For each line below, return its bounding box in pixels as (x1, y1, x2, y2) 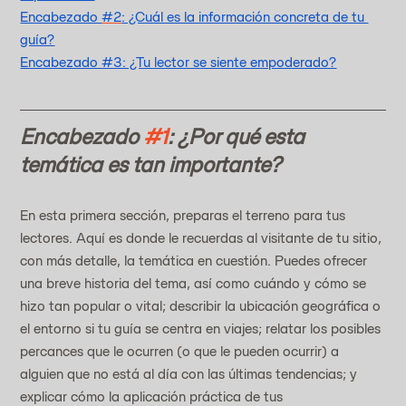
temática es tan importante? (20, 150, 282, 178)
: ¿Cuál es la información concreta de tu (121, 7, 369, 25)
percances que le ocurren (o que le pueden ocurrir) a (20, 342, 343, 360)
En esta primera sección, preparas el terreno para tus (20, 206, 350, 224)
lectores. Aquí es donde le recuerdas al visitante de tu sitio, (20, 228, 386, 246)
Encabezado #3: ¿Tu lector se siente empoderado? (20, 53, 337, 71)
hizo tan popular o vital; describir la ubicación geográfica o (20, 296, 385, 314)
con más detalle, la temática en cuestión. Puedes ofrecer (20, 251, 372, 269)
